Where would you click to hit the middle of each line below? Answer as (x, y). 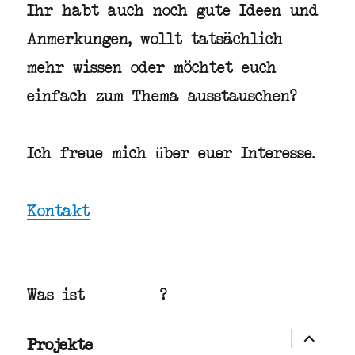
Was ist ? (97, 294)
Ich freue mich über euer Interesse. (172, 152)
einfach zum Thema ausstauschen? (162, 94)
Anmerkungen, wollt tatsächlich (155, 37)
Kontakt (59, 209)
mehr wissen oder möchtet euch (152, 66)
